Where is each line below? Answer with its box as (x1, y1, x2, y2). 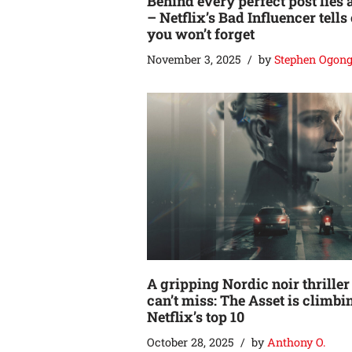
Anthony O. (267, 334, 325, 350)
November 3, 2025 (147, 51, 241, 67)
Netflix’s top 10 (147, 306, 244, 326)
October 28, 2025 (147, 334, 234, 350)
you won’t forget (147, 24, 255, 43)
